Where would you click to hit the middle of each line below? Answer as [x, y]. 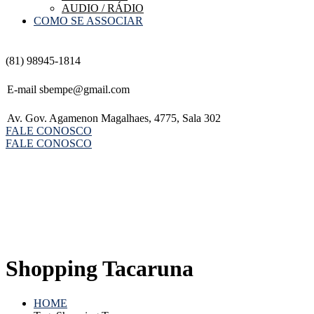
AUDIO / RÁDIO [103, 8]
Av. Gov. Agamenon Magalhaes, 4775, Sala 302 [114, 118]
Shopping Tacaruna [100, 269]
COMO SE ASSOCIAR [88, 21]
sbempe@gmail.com [84, 89]
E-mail [22, 89]
